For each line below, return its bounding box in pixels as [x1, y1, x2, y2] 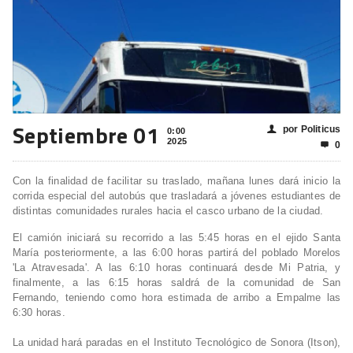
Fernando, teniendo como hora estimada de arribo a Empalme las [12, 292, 341, 304]
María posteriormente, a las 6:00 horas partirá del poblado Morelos [12, 247, 341, 259]
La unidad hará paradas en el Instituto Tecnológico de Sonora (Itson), [12, 336, 341, 349]
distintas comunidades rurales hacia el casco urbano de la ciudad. [12, 205, 324, 217]
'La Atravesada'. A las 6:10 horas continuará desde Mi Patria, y [12, 262, 341, 274]
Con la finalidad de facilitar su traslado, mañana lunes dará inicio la [12, 175, 341, 188]
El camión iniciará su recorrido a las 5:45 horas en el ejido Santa [12, 232, 341, 244]
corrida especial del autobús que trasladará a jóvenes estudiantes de [12, 190, 341, 203]
